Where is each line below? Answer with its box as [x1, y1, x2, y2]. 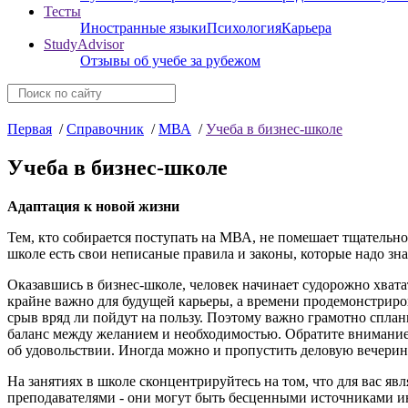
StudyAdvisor [44, 36, 124, 52]
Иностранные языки [80, 20, 207, 36]
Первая [7, 121, 52, 137]
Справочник [66, 121, 144, 137]
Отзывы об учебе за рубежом [80, 53, 260, 68]
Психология [207, 20, 281, 36]
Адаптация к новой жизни [7, 198, 179, 214]
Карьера [281, 20, 331, 36]
